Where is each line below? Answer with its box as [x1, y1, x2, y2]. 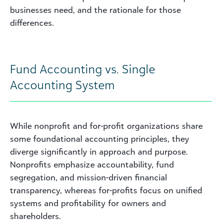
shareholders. [10, 211, 61, 221]
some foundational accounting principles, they [10, 133, 189, 144]
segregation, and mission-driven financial [10, 172, 167, 182]
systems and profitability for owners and [10, 198, 166, 208]
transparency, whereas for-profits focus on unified [10, 185, 202, 195]
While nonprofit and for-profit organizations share [10, 120, 203, 131]
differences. [10, 17, 54, 28]
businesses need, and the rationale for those [10, 4, 181, 15]
